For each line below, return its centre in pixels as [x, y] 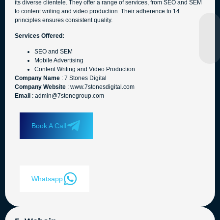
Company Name [38, 78]
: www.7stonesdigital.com [101, 87]
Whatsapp [47, 179]
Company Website [41, 87]
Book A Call [49, 125]
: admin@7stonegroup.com [68, 96]
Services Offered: [40, 36]
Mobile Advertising [59, 61]
